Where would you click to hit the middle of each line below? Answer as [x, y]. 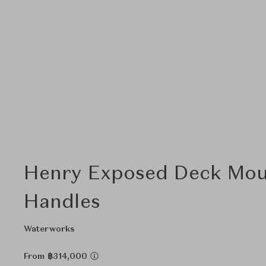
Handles [62, 203]
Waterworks [49, 229]
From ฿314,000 [57, 256]
